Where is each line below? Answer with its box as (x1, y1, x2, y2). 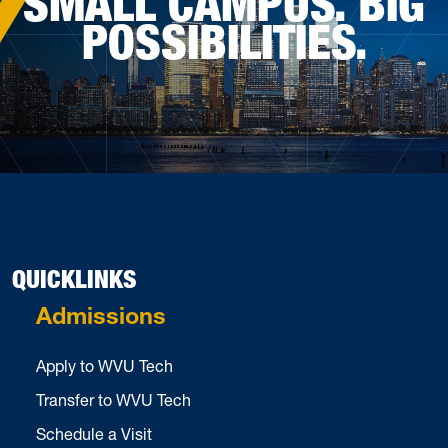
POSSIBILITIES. (81, 13, 367, 71)
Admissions (36, 307, 166, 332)
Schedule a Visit (36, 424, 152, 444)
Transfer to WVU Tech (36, 390, 191, 410)
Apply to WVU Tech (36, 356, 173, 376)
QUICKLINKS (12, 264, 137, 295)
